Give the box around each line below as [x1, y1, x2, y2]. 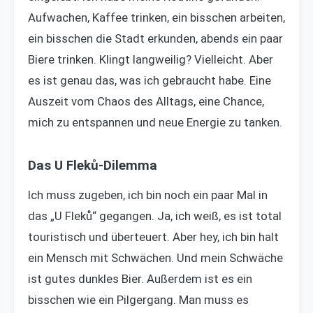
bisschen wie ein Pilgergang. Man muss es [28, 293, 249, 307]
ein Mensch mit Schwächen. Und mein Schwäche [28, 251, 283, 265]
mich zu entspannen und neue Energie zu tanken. [28, 115, 282, 130]
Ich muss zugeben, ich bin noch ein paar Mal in [28, 188, 268, 203]
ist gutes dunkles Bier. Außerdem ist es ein [28, 272, 252, 286]
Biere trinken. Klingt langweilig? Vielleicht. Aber [28, 52, 273, 67]
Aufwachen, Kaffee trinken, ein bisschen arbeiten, [28, 10, 285, 25]
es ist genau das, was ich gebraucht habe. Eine [28, 73, 271, 88]
